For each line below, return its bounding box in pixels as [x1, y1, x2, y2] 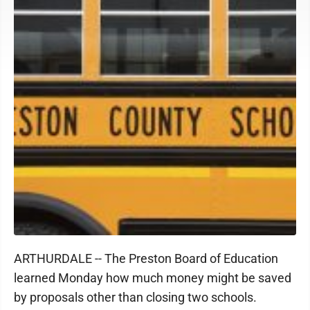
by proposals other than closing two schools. [14, 290, 257, 304]
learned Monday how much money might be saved [14, 271, 291, 285]
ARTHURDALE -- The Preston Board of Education [14, 251, 278, 266]
